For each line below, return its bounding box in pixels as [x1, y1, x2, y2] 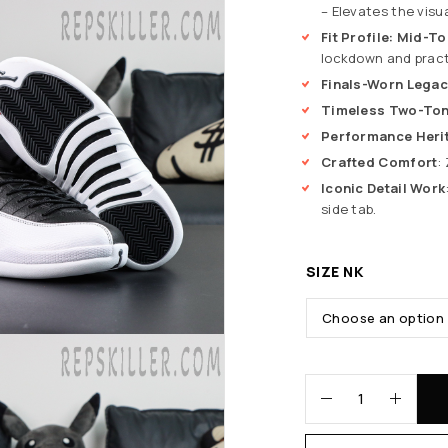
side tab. [321, 199, 377, 218]
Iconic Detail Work [321, 178, 446, 197]
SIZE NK [306, 261, 364, 281]
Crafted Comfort [321, 152, 438, 171]
